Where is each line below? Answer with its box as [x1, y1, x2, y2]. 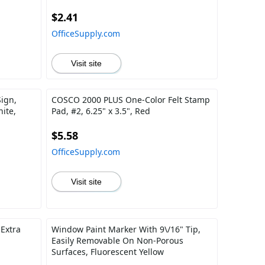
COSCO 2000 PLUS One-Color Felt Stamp [51, 94, 210, 105]
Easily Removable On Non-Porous [51, 235, 183, 246]
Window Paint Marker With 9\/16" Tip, [51, 224, 201, 235]
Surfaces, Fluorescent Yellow [51, 246, 164, 257]
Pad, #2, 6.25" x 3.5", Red [51, 105, 150, 117]
